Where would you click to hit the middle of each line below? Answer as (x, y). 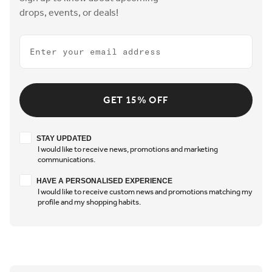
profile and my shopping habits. (89, 202)
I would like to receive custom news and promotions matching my (145, 192)
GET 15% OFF (136, 100)
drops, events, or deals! (69, 13)
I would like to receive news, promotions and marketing (128, 149)
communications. (66, 160)
